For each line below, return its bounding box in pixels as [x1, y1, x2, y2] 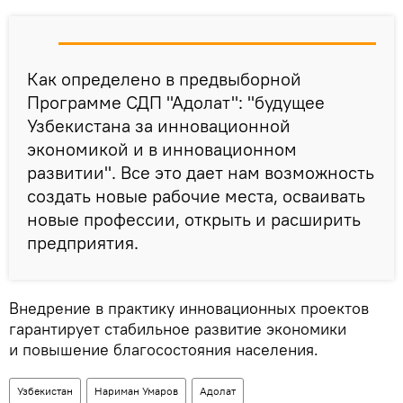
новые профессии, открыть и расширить [27, 207, 361, 230]
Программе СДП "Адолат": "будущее [27, 90, 325, 113]
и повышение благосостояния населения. [9, 338, 318, 360]
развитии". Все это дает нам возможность [27, 160, 374, 184]
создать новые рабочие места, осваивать [27, 184, 365, 207]
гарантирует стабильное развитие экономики [9, 318, 346, 339]
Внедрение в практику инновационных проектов [9, 297, 369, 318]
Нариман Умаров [94, 383, 178, 398]
